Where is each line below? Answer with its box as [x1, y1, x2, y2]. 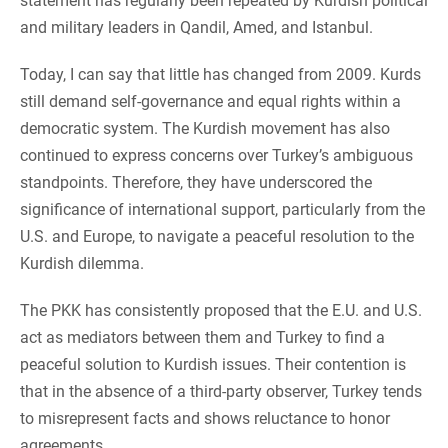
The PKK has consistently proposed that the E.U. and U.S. [20, 301, 422, 321]
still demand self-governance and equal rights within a [20, 92, 401, 112]
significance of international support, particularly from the [20, 200, 425, 220]
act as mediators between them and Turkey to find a [20, 328, 385, 348]
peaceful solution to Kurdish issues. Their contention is [20, 355, 406, 375]
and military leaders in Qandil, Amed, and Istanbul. [20, 18, 373, 38]
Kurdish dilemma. [20, 254, 144, 274]
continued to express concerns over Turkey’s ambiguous [20, 146, 413, 166]
